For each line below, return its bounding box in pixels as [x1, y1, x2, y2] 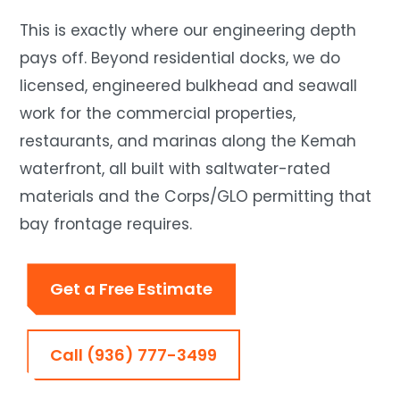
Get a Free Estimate [50, 278, 213, 301]
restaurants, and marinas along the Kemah [20, 130, 357, 153]
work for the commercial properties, [20, 103, 296, 125]
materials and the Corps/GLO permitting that [20, 186, 372, 208]
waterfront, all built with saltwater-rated [20, 158, 331, 180]
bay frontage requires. [20, 213, 193, 236]
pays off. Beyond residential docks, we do [20, 47, 341, 70]
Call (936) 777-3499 [50, 343, 218, 366]
